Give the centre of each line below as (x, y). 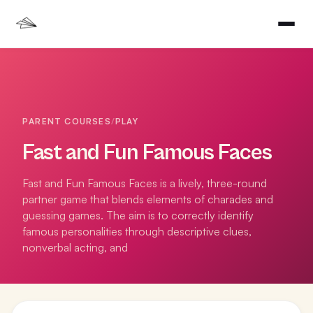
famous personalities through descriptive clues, (137, 231)
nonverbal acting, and (75, 247)
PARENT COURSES (67, 121)
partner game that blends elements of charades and (148, 199)
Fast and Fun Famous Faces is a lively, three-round (145, 183)
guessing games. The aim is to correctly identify (138, 215)
